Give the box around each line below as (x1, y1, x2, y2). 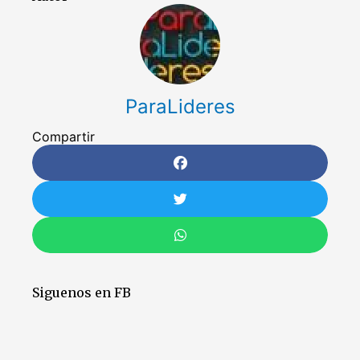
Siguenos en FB (32, 284, 131, 301)
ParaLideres (125, 95, 235, 118)
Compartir (32, 128, 95, 145)
